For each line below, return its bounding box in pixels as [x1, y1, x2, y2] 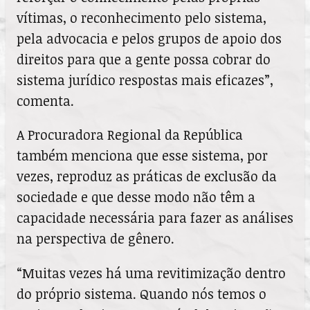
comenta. [17, 91, 74, 111]
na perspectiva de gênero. [17, 229, 174, 248]
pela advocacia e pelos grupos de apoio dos [17, 29, 282, 48]
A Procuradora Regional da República [17, 125, 243, 145]
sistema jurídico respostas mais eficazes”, [17, 71, 273, 90]
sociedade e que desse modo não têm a [17, 188, 255, 207]
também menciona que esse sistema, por [17, 146, 268, 165]
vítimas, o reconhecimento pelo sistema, [17, 8, 266, 28]
